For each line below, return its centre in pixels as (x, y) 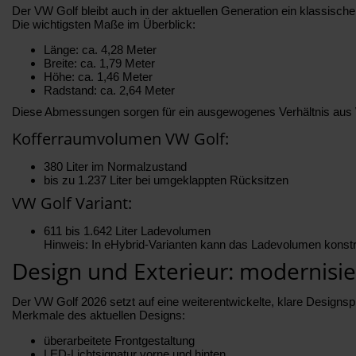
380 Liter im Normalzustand (115, 166)
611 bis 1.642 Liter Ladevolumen (127, 230)
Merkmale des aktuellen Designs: (99, 315)
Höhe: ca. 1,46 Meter (98, 76)
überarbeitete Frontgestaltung (119, 340)
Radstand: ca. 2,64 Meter (109, 90)
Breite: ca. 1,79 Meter (99, 63)
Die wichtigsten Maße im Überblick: (104, 24)
